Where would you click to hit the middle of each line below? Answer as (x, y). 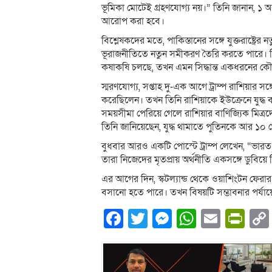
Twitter (177, 218)
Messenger (220, 218)
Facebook (166, 218)
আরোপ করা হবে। (133, 21)
